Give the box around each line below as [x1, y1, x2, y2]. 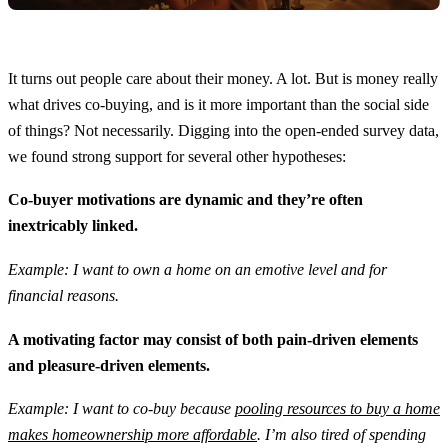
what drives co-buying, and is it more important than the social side [8, 95, 429, 113]
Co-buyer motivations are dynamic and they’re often [8, 191, 363, 209]
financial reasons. [8, 287, 119, 305]
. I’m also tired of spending [257, 426, 426, 444]
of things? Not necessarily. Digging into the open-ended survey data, [8, 121, 439, 139]
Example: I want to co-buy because [8, 400, 231, 418]
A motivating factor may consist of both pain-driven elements [8, 330, 418, 348]
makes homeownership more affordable [8, 426, 257, 444]
